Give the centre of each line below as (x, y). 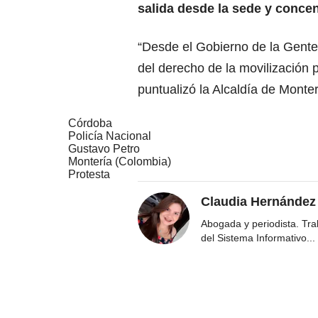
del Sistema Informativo (254, 238)
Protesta (89, 175)
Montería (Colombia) (120, 162)
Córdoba (90, 124)
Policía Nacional (110, 136)
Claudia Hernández (258, 202)
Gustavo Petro (104, 149)
